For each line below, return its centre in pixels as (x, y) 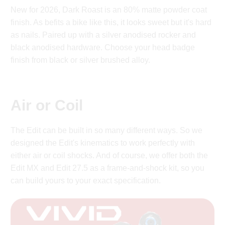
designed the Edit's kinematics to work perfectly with (103, 143)
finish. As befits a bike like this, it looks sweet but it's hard (111, 23)
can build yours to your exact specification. (86, 181)
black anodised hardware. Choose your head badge (103, 48)
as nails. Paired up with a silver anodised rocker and (103, 35)
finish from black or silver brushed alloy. (81, 60)
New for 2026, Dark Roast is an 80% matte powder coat (109, 10)
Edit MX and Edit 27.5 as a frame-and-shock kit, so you (108, 168)
